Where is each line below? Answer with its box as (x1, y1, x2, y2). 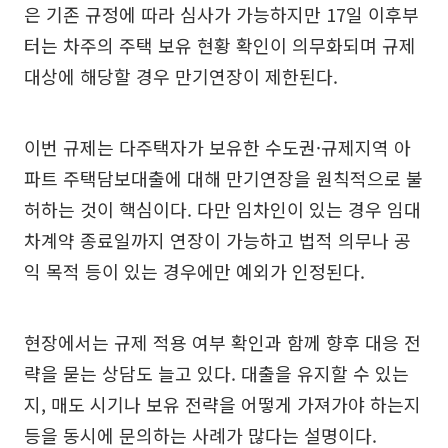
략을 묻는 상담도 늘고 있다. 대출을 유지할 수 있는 (24, 359, 409, 386)
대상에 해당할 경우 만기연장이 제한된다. (24, 62, 338, 89)
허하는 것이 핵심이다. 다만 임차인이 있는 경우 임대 (24, 195, 421, 222)
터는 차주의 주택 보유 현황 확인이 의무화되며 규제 (24, 31, 416, 58)
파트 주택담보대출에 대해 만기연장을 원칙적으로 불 (24, 164, 423, 191)
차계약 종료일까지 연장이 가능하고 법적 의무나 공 (24, 226, 411, 253)
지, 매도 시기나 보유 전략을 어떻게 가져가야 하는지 (24, 390, 421, 417)
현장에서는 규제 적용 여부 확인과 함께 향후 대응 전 (24, 328, 421, 355)
